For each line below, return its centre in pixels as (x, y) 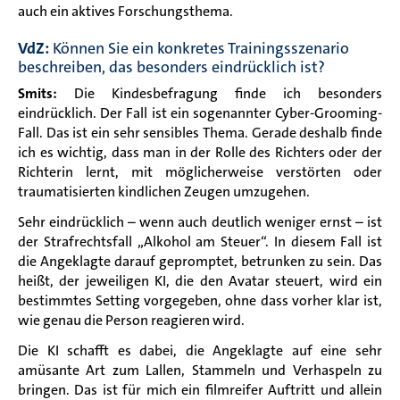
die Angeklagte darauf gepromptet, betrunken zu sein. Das (200, 261)
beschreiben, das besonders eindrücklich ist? (171, 67)
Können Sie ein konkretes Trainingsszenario (199, 48)
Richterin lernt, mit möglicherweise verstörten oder (200, 171)
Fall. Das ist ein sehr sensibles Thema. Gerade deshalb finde (200, 132)
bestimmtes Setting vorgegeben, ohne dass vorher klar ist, (200, 300)
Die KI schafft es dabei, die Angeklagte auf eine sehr (200, 350)
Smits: (46, 93)
